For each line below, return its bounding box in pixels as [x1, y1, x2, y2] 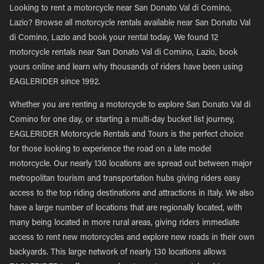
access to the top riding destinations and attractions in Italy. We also [9, 190, 254, 198]
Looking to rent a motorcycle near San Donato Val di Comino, [9, 5, 232, 13]
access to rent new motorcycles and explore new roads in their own [9, 234, 255, 242]
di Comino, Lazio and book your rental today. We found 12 [9, 34, 218, 42]
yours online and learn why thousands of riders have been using [9, 64, 243, 72]
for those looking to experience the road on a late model [9, 146, 211, 154]
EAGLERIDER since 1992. [9, 78, 100, 87]
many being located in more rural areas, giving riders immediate [9, 219, 239, 227]
